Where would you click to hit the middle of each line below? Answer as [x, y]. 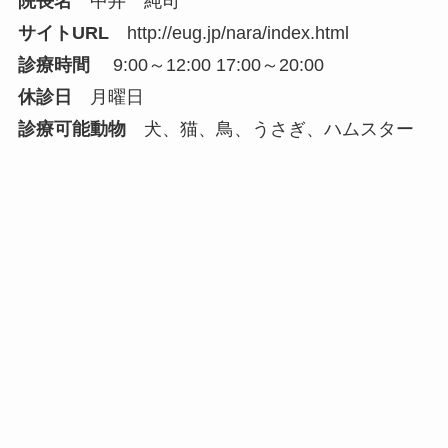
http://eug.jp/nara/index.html [237, 33]
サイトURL [63, 33]
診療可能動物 [71, 129]
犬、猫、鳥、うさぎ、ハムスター [269, 129]
